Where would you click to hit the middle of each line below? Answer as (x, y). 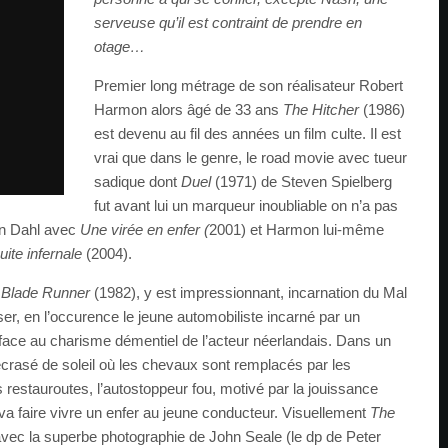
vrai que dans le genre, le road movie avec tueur (250, 158)
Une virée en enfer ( (144, 230)
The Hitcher (323, 110)
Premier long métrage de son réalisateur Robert (248, 86)
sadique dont (137, 182)
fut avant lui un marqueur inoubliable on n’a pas (246, 206)
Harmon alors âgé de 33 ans (188, 110)
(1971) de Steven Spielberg (303, 182)
